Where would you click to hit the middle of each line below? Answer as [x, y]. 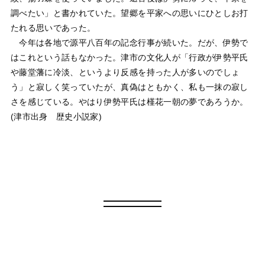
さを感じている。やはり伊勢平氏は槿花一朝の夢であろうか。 [129, 101]
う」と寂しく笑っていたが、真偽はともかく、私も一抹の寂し [129, 87]
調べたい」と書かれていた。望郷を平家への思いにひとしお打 [129, 13]
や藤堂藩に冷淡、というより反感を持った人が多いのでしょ [125, 72]
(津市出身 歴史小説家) [56, 116]
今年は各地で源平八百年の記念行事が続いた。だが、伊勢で [129, 42]
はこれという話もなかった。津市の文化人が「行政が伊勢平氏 [129, 57]
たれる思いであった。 [53, 28]
